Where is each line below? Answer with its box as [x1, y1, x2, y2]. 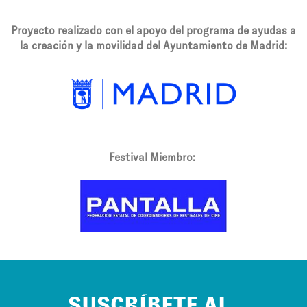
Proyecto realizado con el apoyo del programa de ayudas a [11, 25, 296, 36]
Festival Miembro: [109, 151, 198, 163]
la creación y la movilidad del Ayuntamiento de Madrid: [20, 40, 287, 51]
